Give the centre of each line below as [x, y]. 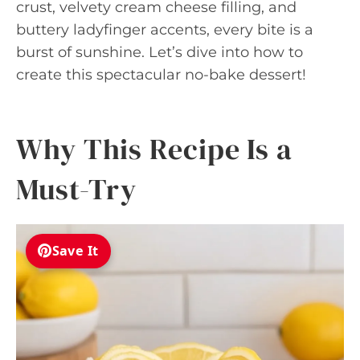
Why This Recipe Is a [154, 149]
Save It [75, 251]
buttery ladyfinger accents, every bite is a [165, 29]
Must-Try [77, 189]
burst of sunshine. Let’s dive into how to [160, 52]
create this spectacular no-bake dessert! [161, 74]
